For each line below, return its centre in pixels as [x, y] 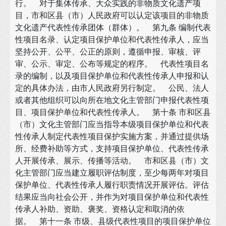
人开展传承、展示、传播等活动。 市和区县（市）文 [112, 160]
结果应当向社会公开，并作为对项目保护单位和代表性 [112, 197]
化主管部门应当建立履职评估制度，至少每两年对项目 [112, 173]
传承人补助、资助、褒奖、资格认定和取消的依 [100, 209]
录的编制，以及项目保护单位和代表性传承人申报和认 [112, 76]
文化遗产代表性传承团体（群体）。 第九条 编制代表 [113, 27]
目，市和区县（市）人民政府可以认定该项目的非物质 [112, 15]
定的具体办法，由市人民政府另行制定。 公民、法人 [112, 88]
